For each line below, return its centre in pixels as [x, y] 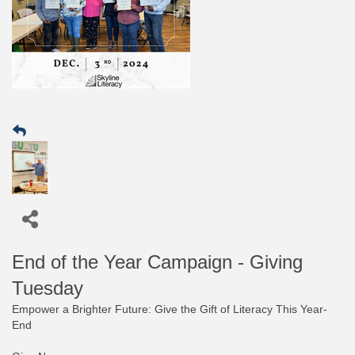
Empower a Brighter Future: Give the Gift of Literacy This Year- [170, 309]
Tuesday [48, 288]
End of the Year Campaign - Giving [157, 262]
